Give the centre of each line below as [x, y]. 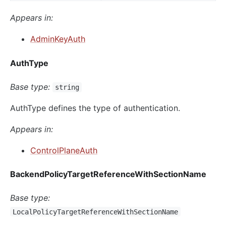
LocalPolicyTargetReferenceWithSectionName [95, 212]
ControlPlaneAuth [64, 150]
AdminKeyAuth [58, 39]
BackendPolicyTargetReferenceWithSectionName [108, 174]
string [67, 87]
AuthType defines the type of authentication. [95, 108]
